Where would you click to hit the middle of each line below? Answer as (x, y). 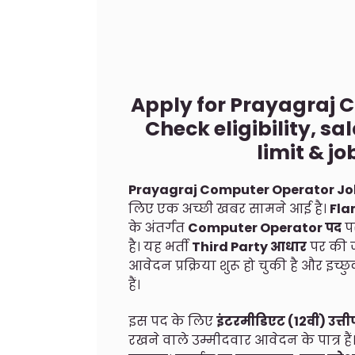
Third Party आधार (249, 246)
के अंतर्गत (158, 227)
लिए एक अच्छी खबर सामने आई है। (229, 208)
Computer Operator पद (265, 227)
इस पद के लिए (172, 322)
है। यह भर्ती (160, 246)
